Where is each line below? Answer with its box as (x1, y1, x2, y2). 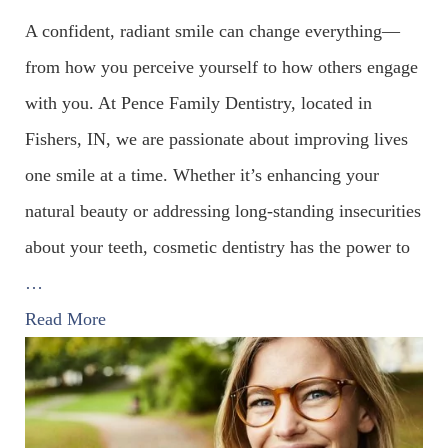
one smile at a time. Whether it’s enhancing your (25, 165, 379, 186)
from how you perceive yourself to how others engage (25, 57, 418, 78)
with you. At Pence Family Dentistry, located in (25, 93, 372, 114)
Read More (25, 309, 106, 330)
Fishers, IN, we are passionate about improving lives (25, 129, 408, 150)
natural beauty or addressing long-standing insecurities (25, 201, 421, 222)
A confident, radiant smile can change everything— (25, 21, 400, 42)
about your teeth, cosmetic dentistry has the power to (25, 237, 410, 258)
